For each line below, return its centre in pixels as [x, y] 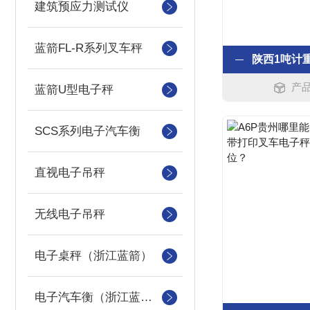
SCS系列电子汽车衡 [88, 131]
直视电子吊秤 [70, 173]
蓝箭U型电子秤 [74, 90]
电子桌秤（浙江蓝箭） [93, 256]
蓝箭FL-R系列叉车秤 [89, 48]
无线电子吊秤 [70, 214]
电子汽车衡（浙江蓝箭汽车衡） [146, 297]
